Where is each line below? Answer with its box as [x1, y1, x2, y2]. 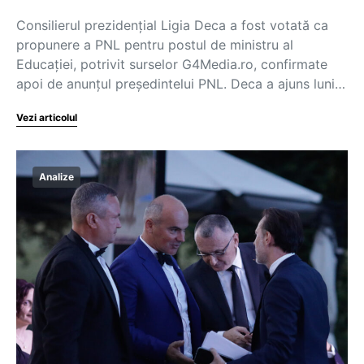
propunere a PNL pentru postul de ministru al [16, 37, 293, 53]
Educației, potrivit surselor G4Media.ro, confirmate [16, 56, 327, 72]
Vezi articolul [16, 111, 77, 123]
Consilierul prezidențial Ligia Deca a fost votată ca [16, 17, 328, 33]
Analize [39, 171, 74, 183]
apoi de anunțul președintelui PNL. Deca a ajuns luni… [16, 76, 345, 92]
